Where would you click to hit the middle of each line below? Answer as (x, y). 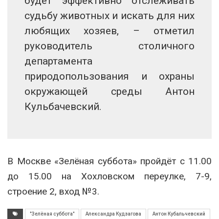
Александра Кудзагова (113, 214)
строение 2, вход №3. (53, 191)
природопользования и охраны (109, 76)
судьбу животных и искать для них (109, 15)
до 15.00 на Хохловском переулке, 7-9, (109, 176)
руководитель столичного (109, 46)
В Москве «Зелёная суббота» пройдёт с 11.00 (109, 161)
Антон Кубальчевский (179, 214)
